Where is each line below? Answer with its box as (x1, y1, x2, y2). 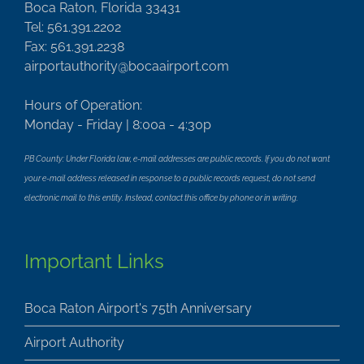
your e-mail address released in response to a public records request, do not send (24, 174, 315, 184)
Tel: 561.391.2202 (24, 19, 121, 36)
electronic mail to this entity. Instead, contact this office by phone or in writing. (24, 193, 298, 203)
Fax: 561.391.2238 (24, 39, 124, 55)
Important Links (24, 249, 164, 274)
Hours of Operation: (24, 97, 142, 114)
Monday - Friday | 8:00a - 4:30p (24, 117, 211, 133)
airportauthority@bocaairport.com (24, 58, 229, 75)
